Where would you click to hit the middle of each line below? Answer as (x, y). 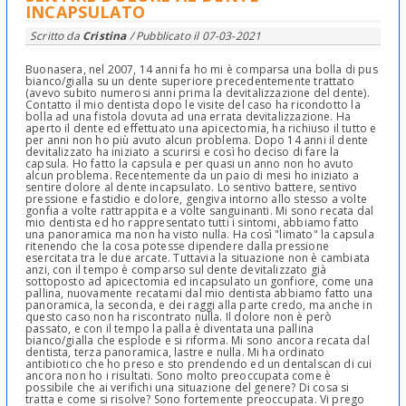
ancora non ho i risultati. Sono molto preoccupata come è (179, 376)
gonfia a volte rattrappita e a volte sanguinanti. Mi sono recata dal (200, 211)
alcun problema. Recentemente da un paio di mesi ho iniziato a (192, 176)
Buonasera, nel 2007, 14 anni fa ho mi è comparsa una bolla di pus (202, 70)
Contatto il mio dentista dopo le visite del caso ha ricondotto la (193, 105)
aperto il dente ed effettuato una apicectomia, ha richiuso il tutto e (201, 129)
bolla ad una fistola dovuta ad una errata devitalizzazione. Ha (188, 117)
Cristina (104, 36)
